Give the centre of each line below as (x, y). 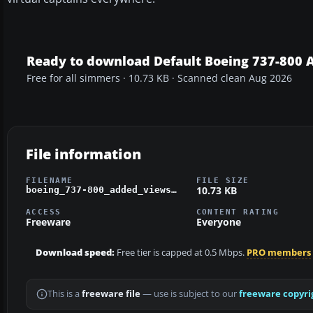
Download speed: (75, 253)
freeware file (111, 294)
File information (83, 154)
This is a (65, 294)
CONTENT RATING (238, 212)
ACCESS (44, 212)
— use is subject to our (190, 294)
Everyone (218, 222)
